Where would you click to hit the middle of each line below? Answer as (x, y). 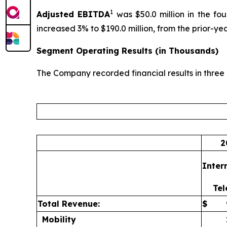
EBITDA (94, 14)
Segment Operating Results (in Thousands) (127, 51)
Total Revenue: (69, 204)
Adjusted (57, 14)
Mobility (59, 219)
